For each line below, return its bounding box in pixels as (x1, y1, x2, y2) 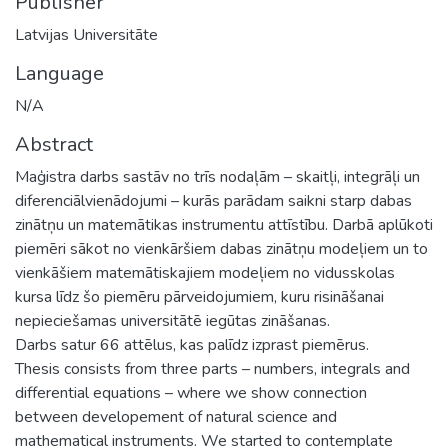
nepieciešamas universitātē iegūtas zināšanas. (15, 309, 330, 332)
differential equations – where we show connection (15, 381, 367, 404)
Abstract (15, 130, 93, 158)
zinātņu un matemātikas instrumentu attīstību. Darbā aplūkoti (15, 213, 433, 236)
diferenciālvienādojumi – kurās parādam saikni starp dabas (15, 189, 412, 212)
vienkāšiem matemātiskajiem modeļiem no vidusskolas (15, 261, 395, 284)
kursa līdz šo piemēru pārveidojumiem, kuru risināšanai (15, 285, 384, 308)
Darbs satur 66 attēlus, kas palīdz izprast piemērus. (15, 333, 369, 356)
